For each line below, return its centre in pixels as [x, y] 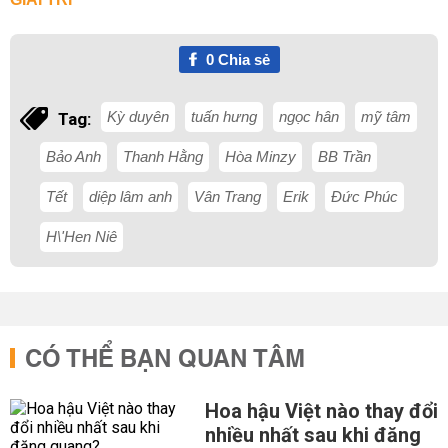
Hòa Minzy [260, 156]
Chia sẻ [241, 59]
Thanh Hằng [163, 156]
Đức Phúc [364, 196]
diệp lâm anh [130, 196]
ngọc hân [309, 116]
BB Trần [344, 156]
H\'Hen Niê [81, 236]
